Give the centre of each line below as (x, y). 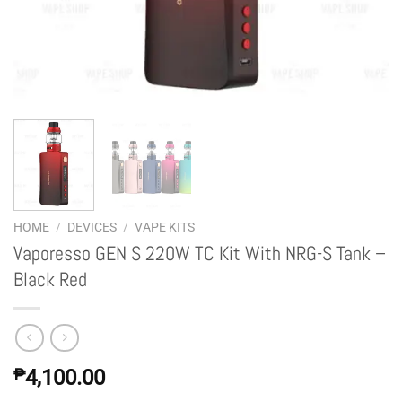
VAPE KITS (165, 227)
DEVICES (92, 227)
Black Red (50, 280)
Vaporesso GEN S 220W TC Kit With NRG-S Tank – (200, 254)
